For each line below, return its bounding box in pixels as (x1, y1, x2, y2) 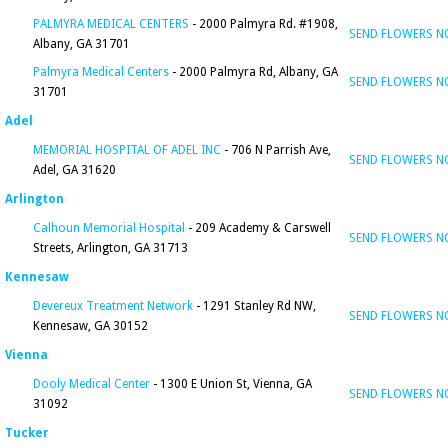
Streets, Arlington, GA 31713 (33, 241, 188, 255)
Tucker (5, 426, 49, 440)
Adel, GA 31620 (33, 163, 116, 177)
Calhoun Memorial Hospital (33, 221, 185, 235)
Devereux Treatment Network (33, 299, 193, 313)
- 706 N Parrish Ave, (221, 143, 331, 157)
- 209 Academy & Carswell (185, 221, 331, 235)
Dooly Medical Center (33, 377, 150, 391)
